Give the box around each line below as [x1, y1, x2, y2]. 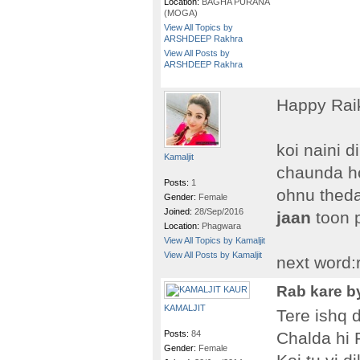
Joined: [164, 207, 194, 216]
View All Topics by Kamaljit [164, 235, 265, 245]
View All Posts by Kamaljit [164, 250, 262, 260]
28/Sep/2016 [194, 207, 243, 216]
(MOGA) [164, 8, 198, 18]
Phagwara [202, 221, 241, 231]
